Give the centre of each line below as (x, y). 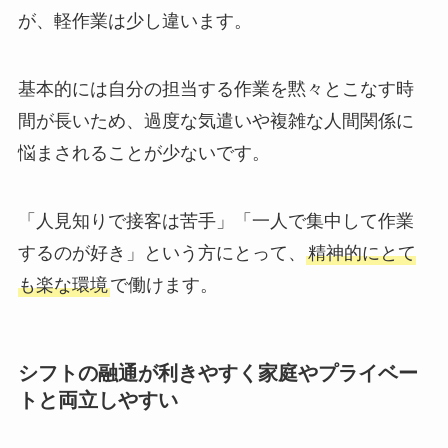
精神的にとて (361, 252)
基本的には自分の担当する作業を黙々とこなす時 (215, 88)
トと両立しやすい (97, 399)
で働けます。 (163, 284)
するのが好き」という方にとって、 (161, 252)
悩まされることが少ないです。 (143, 152)
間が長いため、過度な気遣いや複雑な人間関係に (215, 120)
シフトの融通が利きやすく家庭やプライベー (217, 372)
